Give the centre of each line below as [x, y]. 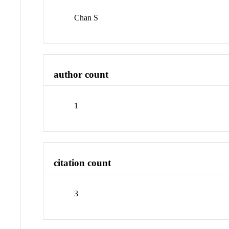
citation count [83, 163]
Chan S [86, 17]
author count [81, 75]
